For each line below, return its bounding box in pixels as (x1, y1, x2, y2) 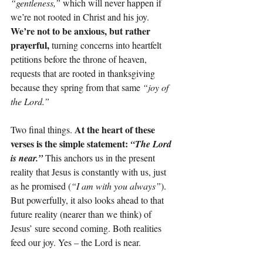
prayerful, (11, 38, 52, 52)
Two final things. (11, 123, 75, 136)
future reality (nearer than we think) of (11, 208, 154, 221)
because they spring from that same (11, 81, 143, 94)
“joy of (143, 81, 171, 94)
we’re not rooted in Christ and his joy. (11, 11, 151, 23)
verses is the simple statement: (11, 137, 130, 151)
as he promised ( (11, 180, 71, 193)
